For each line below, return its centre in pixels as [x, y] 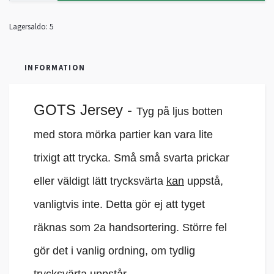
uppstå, [204, 181]
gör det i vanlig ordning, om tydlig [114, 251]
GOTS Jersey [80, 110]
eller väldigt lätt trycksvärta [100, 181]
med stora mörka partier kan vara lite [123, 135]
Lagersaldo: [28, 27]
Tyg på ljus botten [180, 112]
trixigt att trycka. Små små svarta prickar [131, 158]
